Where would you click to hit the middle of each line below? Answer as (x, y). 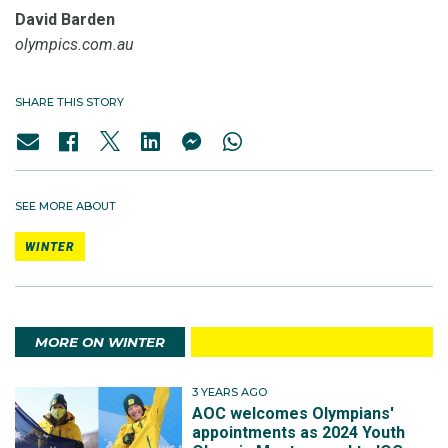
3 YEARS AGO (230, 392)
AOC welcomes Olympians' (293, 413)
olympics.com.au (74, 45)
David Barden (65, 20)
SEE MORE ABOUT (65, 206)
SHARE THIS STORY (69, 102)
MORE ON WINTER (100, 342)
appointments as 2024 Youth (299, 432)
